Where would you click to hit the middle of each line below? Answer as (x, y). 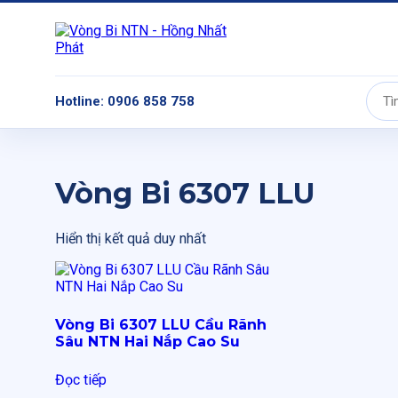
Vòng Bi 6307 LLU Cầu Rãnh (161, 324)
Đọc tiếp (81, 379)
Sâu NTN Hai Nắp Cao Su (147, 341)
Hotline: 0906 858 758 (125, 101)
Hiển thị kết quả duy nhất (131, 238)
